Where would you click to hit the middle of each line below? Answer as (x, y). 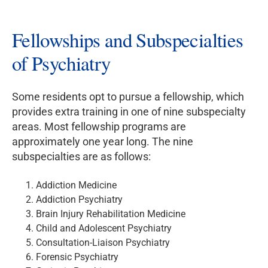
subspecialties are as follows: (81, 157)
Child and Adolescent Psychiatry (104, 229)
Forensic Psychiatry (77, 257)
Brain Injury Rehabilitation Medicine (111, 214)
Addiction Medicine (76, 185)
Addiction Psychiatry (79, 200)
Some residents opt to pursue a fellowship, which (128, 97)
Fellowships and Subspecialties (128, 40)
